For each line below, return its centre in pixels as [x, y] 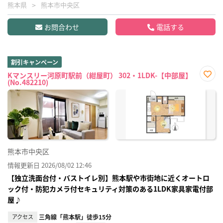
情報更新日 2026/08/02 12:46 [50, 165]
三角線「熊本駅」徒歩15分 [75, 217]
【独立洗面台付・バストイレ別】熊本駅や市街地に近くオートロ [109, 177]
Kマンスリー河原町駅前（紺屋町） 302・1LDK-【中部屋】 [100, 75]
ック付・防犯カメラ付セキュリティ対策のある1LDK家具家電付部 [110, 188]
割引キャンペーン [35, 62]
